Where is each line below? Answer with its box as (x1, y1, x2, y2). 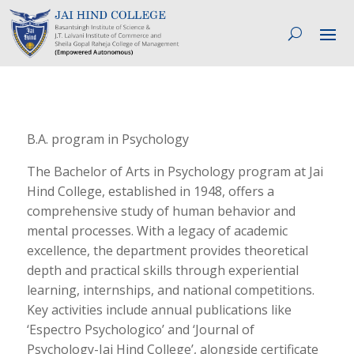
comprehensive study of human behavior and (26, 202, 296, 220)
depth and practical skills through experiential (26, 262, 299, 279)
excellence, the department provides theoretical (26, 242, 308, 259)
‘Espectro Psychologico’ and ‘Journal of (26, 321, 254, 338)
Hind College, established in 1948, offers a (26, 183, 274, 200)
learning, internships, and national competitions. (26, 281, 314, 299)
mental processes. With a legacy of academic (26, 222, 288, 239)
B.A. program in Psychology (26, 130, 189, 148)
